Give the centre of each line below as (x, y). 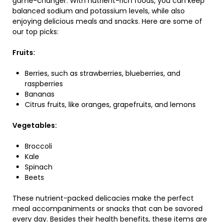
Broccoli (38, 146)
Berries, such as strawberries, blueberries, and (103, 73)
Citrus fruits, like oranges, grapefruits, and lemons (110, 105)
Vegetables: (35, 125)
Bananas (40, 94)
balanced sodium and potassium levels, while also (99, 11)
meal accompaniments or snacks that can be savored (108, 209)
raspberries (44, 84)
